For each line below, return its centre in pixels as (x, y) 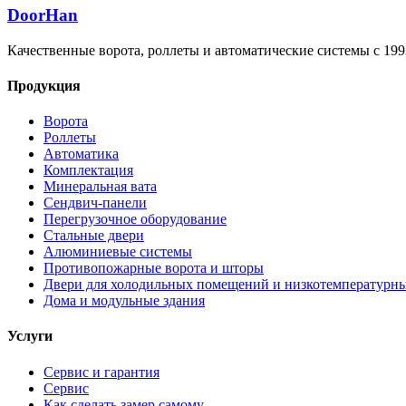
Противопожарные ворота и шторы (154, 268)
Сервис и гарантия (101, 372)
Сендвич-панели (95, 203)
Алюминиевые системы (118, 252)
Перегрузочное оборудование (135, 219)
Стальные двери (94, 236)
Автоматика (81, 154)
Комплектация (88, 170)
